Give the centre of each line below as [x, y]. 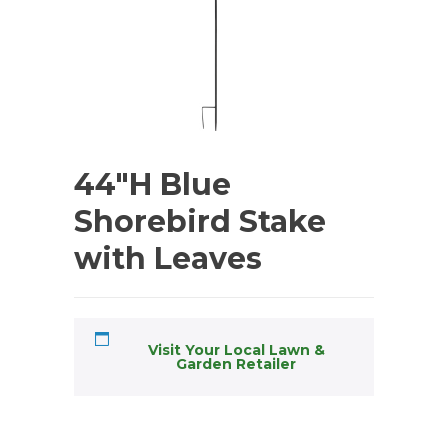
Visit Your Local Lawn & [236, 350]
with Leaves [168, 259]
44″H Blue [152, 185]
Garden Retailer [236, 364]
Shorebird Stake [200, 222]
